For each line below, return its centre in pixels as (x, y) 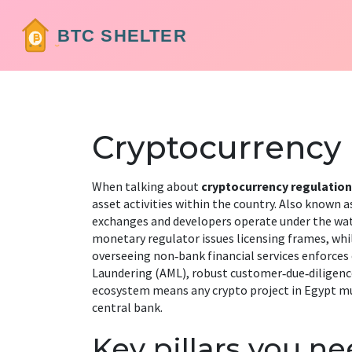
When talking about (147, 186)
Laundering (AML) (139, 273)
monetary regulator (146, 238)
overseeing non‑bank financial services (196, 255)
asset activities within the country (183, 203)
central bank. (127, 307)
